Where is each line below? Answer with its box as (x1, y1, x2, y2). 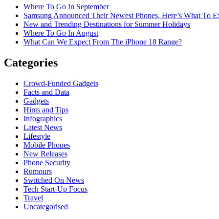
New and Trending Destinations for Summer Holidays (23, 20, 190, 29)
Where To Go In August (23, 29, 98, 38)
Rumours (23, 167, 52, 175)
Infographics (23, 114, 62, 123)
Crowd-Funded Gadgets (23, 79, 98, 88)
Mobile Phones (23, 141, 70, 149)
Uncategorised (23, 202, 68, 211)
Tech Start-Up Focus (23, 185, 88, 193)
